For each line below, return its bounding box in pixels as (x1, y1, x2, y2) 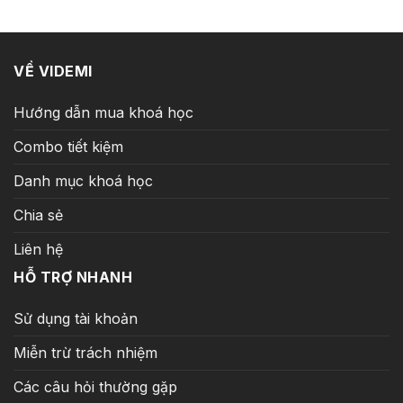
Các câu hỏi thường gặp (13, 377, 177, 396)
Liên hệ (13, 239, 63, 258)
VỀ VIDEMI (13, 61, 93, 80)
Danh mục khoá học (13, 171, 153, 190)
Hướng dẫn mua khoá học (13, 103, 193, 121)
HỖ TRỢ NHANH (13, 267, 132, 286)
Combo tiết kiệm (13, 137, 123, 156)
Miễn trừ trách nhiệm (13, 343, 157, 362)
